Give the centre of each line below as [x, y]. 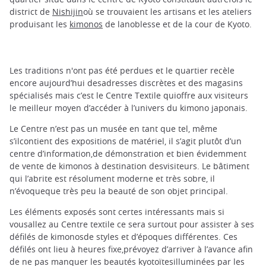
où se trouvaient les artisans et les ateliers [167, 12]
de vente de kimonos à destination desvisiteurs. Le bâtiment [129, 166]
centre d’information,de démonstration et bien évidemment [128, 153]
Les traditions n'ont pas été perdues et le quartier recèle [122, 70]
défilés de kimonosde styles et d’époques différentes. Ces [123, 236]
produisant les [39, 24]
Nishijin [68, 12]
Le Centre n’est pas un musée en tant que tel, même [113, 128]
